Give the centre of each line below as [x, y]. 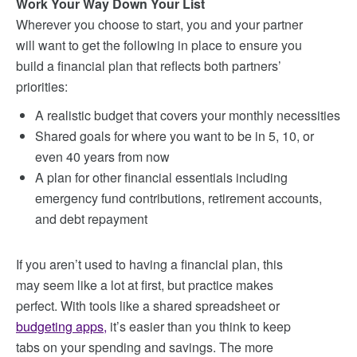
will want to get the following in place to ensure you [159, 45]
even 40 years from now [102, 157]
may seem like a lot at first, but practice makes [145, 285]
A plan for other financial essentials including [161, 177]
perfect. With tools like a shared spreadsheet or [148, 306]
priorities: [42, 86]
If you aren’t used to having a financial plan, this [149, 264]
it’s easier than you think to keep [199, 326]
